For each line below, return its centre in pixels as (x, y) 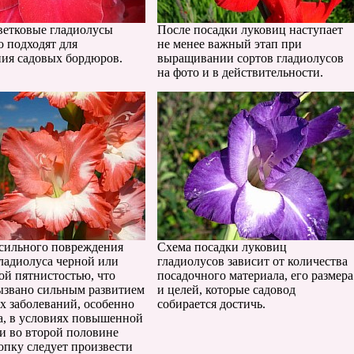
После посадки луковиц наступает (250, 30)
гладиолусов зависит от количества (252, 261)
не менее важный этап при (230, 44)
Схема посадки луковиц (222, 247)
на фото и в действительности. (240, 72)
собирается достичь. (211, 304)
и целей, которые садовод (226, 290)
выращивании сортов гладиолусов (250, 58)
